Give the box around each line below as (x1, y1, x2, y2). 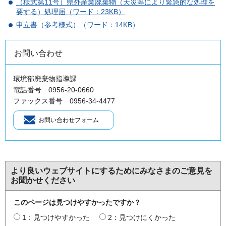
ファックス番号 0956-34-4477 (13, 96, 122, 105)
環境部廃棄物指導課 (13, 74, 77, 83)
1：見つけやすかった (22, 213, 90, 221)
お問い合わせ (14, 48, 63, 58)
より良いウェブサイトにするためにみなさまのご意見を (11, 166, 212, 175)
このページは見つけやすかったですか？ (14, 198, 141, 206)
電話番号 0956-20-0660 (13, 85, 94, 94)
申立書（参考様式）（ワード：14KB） (16, 20, 139, 29)
